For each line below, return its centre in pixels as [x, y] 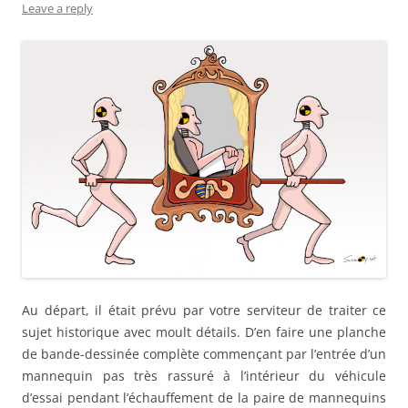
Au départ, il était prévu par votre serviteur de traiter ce [204, 311]
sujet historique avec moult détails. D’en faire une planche [204, 332]
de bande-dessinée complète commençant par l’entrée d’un [204, 354]
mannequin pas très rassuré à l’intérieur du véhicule [204, 376]
